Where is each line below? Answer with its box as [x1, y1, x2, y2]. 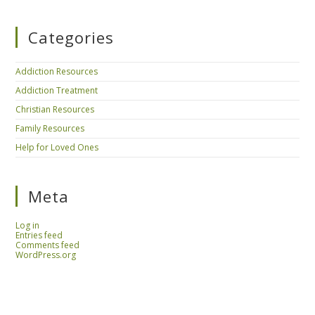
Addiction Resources [15, 65, 98, 77]
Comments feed [15, 238, 80, 251]
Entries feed [15, 229, 63, 241]
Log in [15, 219, 40, 231]
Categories [28, 26, 114, 48]
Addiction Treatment [15, 84, 98, 96]
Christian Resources [15, 103, 95, 115]
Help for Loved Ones [15, 141, 99, 153]
